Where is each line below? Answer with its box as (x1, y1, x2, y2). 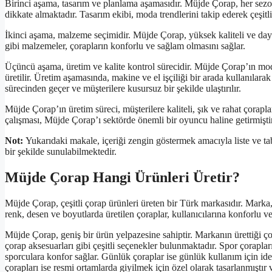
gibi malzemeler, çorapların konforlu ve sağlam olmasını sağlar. (5, 40, 245, 51)
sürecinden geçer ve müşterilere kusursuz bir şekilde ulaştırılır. (5, 83, 241, 93)
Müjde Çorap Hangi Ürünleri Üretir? (5, 169, 240, 185)
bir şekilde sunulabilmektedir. (5, 146, 117, 157)
